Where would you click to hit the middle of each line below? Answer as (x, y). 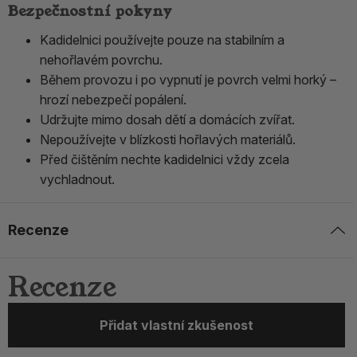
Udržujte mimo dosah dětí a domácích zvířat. (167, 120)
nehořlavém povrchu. (101, 60)
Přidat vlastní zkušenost (177, 325)
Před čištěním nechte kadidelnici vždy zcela (165, 160)
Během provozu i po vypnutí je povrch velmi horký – (188, 80)
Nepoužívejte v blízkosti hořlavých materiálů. (168, 140)
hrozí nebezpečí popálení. (113, 100)
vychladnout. (77, 180)
